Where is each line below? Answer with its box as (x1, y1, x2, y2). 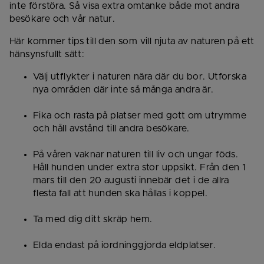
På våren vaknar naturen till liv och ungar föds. (33, 150, 239, 160)
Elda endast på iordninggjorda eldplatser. (33, 240, 216, 250)
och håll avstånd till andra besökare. (33, 124, 190, 134)
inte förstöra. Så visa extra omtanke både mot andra (9, 1, 240, 11)
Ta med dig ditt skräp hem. (33, 214, 153, 225)
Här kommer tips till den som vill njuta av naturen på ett (9, 37, 255, 47)
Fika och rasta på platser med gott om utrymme (33, 111, 246, 121)
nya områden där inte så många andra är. (33, 85, 214, 95)
